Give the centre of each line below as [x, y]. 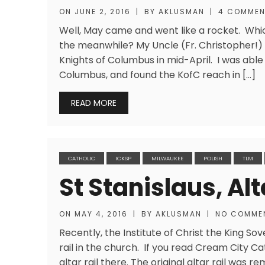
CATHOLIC [82, 158]
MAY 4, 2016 [101, 214]
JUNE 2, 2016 [103, 12]
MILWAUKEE [167, 158]
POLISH [213, 158]
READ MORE [94, 103]
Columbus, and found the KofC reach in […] [157, 75]
